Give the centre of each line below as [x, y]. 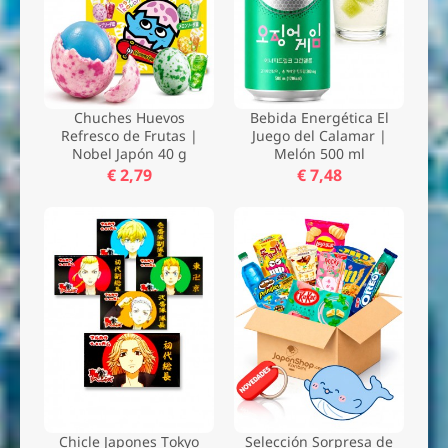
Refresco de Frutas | [129, 135]
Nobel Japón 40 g [129, 153]
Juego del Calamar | [319, 135]
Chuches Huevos [129, 117]
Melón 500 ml [319, 153]
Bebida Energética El [319, 117]
